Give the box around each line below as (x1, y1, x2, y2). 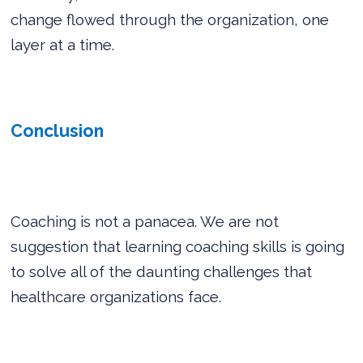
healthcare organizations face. (11, 287, 222, 305)
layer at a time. (11, 35, 115, 53)
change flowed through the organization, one (11, 10, 330, 28)
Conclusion (11, 120, 105, 141)
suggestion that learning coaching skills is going (11, 237, 345, 255)
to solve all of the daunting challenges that (11, 262, 313, 280)
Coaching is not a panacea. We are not (11, 211, 280, 230)
